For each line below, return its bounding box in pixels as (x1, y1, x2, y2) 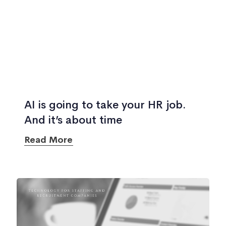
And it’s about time (24, 113, 122, 127)
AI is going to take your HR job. (24, 98, 186, 112)
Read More (24, 134, 73, 145)
